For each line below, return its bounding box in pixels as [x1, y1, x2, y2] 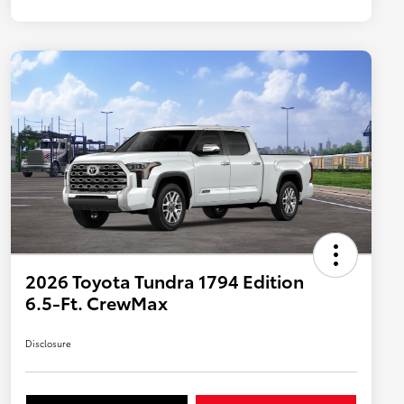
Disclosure [25, 336, 71, 351]
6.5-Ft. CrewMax [25, 289, 168, 316]
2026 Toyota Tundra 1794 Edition [25, 268, 304, 294]
